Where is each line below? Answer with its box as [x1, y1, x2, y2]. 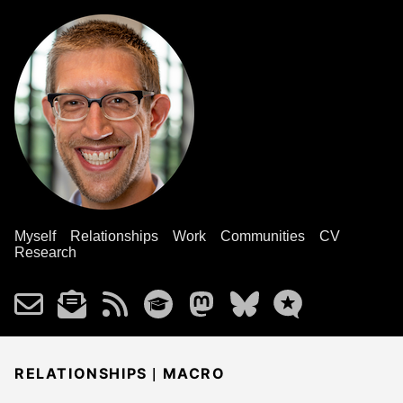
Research [14, 245, 76, 260]
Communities [220, 228, 305, 244]
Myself [14, 228, 56, 244]
